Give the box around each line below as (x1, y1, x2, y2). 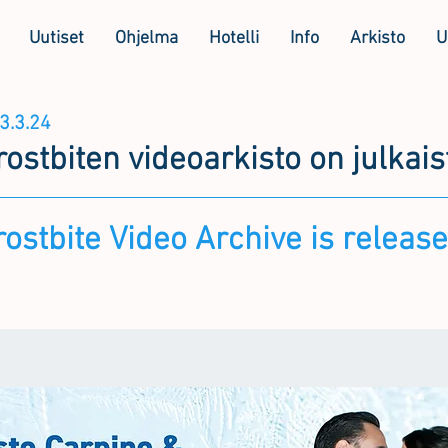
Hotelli (208, 28, 259, 49)
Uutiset (28, 28, 84, 49)
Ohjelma (114, 28, 178, 49)
